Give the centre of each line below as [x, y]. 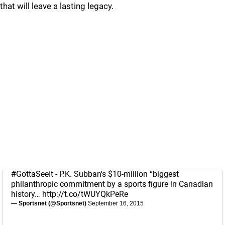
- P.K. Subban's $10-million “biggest [116, 174]
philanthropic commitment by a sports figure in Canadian [112, 184]
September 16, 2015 [116, 203]
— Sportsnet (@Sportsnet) [49, 203]
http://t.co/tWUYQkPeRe [85, 194]
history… [27, 194]
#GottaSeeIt [32, 174]
